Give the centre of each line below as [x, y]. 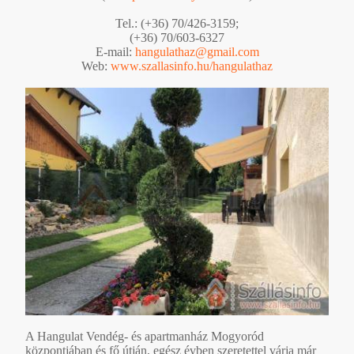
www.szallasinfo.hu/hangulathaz [192, 66]
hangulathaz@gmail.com [197, 51]
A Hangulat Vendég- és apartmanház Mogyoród [145, 336]
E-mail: [115, 51]
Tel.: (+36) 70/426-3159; [177, 23]
